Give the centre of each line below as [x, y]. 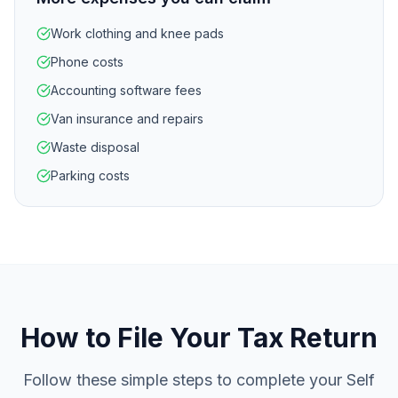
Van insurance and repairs [127, 119]
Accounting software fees [126, 90]
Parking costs [90, 175]
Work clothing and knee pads [137, 33]
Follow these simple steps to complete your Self [199, 380]
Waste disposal [95, 147]
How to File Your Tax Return [199, 338]
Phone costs [87, 62]
